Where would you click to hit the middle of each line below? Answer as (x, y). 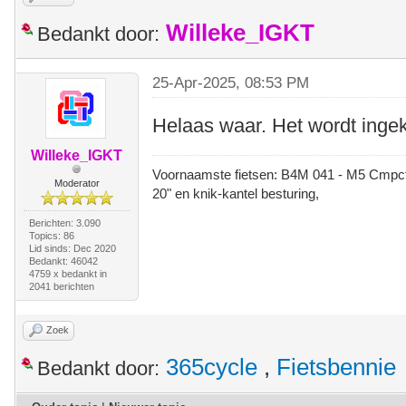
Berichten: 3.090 (64, 222)
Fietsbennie (336, 367)
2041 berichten (61, 286)
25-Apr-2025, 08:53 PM (231, 82)
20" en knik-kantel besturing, (238, 193)
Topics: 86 (51, 235)
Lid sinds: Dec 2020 (72, 248)
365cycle (212, 367)
